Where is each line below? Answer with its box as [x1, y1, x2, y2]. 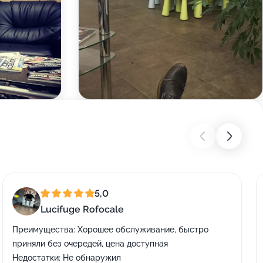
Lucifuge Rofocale [41, 204, 124, 215]
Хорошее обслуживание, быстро [75, 225, 208, 234]
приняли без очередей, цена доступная [12, 239, 168, 248]
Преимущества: [12, 225, 75, 234]
